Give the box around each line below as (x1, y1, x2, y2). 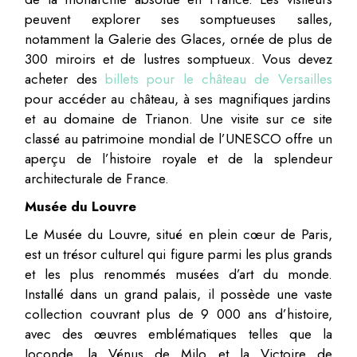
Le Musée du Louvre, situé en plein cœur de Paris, (25, 224, 332, 244)
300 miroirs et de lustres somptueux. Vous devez (25, 49, 332, 69)
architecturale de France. (25, 168, 170, 188)
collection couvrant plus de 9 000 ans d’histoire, (25, 304, 332, 324)
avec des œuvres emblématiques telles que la (25, 324, 332, 343)
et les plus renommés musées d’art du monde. (25, 264, 332, 284)
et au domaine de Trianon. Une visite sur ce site (25, 108, 332, 128)
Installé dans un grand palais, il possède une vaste (25, 284, 332, 304)
